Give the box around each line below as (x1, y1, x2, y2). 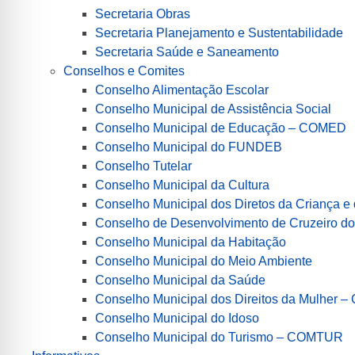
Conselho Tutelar (95, 158, 192, 173)
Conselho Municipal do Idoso (95, 311, 259, 325)
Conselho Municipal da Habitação (95, 235, 286, 249)
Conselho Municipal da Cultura (95, 177, 269, 192)
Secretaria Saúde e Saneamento (95, 44, 279, 59)
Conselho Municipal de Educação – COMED (95, 120, 346, 135)
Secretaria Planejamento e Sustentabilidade (95, 25, 343, 40)
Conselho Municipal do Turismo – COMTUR (95, 330, 343, 344)
